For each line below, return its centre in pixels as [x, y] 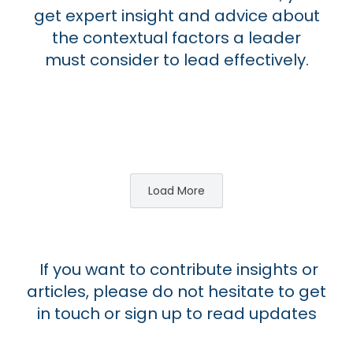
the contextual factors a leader [176, 37]
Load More [176, 190]
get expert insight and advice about [176, 15]
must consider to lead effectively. [176, 59]
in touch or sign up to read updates [176, 313]
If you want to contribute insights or [176, 269]
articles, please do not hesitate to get [176, 291]
